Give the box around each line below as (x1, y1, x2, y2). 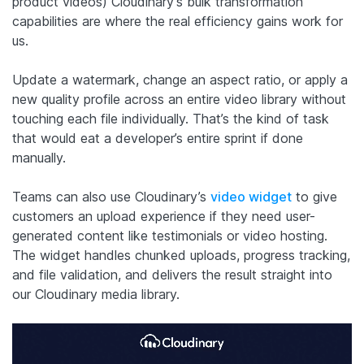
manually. (12, 149, 66, 166)
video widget (210, 188, 292, 205)
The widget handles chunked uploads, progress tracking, (12, 246, 350, 263)
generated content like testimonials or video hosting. (12, 227, 327, 244)
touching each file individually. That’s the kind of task (12, 110, 329, 127)
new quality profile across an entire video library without (12, 90, 346, 107)
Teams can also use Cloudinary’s (12, 188, 210, 205)
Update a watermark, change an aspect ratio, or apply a (12, 71, 348, 88)
